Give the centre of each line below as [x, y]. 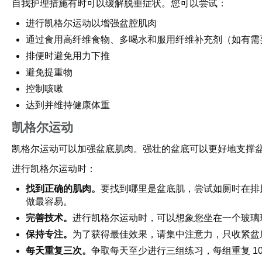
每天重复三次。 [58, 251]
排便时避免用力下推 [68, 56]
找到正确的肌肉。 [63, 189]
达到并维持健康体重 [68, 105]
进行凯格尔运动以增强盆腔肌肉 [91, 23]
